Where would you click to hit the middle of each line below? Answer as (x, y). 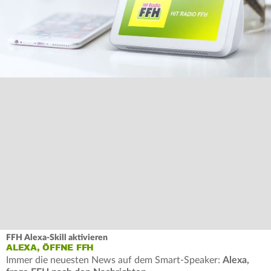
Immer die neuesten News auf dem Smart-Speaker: (114, 260)
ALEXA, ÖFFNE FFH (50, 248)
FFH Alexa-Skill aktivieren (57, 238)
